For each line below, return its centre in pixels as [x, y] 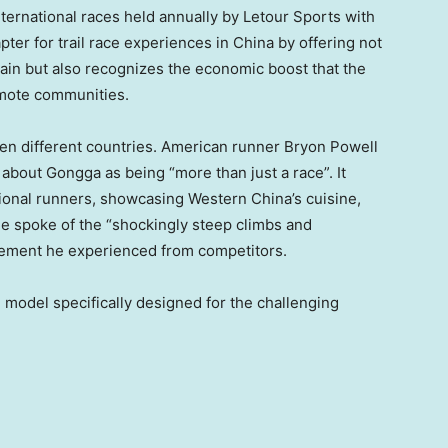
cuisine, [331, 199]
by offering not [328, 43]
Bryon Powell [331, 147]
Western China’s [245, 199]
